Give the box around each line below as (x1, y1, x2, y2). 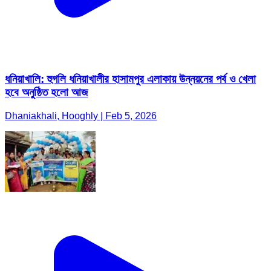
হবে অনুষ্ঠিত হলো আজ (5, 86, 88, 99)
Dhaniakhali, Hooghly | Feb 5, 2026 (5, 110, 157, 121)
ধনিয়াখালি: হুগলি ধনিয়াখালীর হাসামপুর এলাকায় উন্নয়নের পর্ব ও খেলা (5, 73, 256, 86)
